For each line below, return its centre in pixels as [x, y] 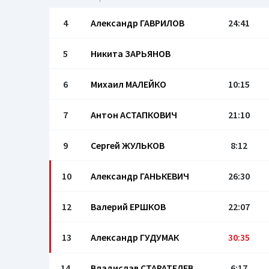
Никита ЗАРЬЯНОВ [131, 53]
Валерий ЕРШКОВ [128, 207]
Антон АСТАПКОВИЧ [134, 115]
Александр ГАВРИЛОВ [138, 23]
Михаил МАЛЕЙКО [128, 84]
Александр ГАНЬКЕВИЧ [140, 176]
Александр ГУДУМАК [135, 237]
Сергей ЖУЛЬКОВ [128, 145]
